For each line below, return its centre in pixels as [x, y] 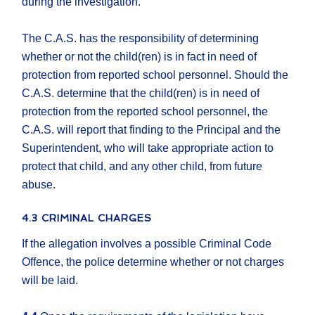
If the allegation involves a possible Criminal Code [147, 244]
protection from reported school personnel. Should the [155, 75]
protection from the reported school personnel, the [145, 112]
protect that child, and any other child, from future [142, 167]
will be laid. [50, 281]
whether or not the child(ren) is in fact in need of [140, 57]
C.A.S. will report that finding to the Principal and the [152, 130]
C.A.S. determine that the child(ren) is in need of [141, 94]
